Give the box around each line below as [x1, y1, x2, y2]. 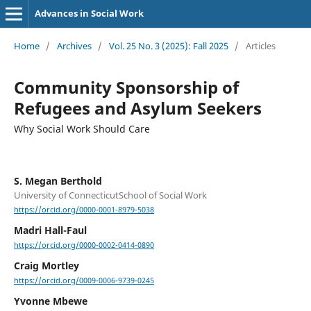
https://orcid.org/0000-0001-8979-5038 [13, 205, 154, 215]
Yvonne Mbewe [13, 294, 87, 308]
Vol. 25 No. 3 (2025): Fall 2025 [108, 39, 228, 52]
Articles [245, 39, 276, 52]
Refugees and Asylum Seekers [13, 96, 262, 119]
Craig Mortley [13, 259, 79, 273]
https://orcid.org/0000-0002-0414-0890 [13, 240, 154, 251]
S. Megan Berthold [13, 174, 102, 187]
